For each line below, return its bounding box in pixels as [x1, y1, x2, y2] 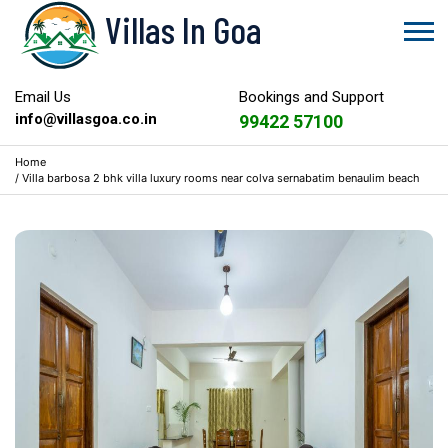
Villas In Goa [105, 7, 262, 52]
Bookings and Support [239, 88, 384, 106]
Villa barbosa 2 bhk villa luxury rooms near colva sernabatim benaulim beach [22, 171, 420, 185]
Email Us [15, 88, 71, 106]
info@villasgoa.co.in [15, 110, 157, 128]
